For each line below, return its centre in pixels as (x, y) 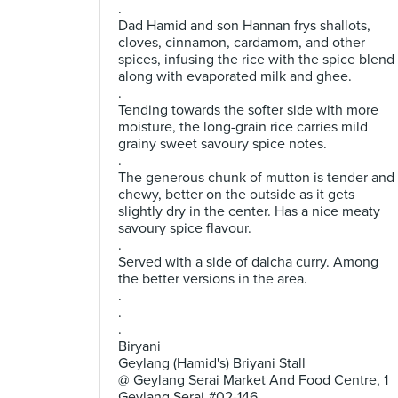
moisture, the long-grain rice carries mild (243, 127)
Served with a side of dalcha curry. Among (248, 262)
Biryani (139, 346)
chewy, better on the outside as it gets (236, 195)
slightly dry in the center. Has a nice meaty (249, 211)
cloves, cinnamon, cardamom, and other (242, 43)
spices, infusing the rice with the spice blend (256, 60)
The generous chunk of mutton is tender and (256, 178)
